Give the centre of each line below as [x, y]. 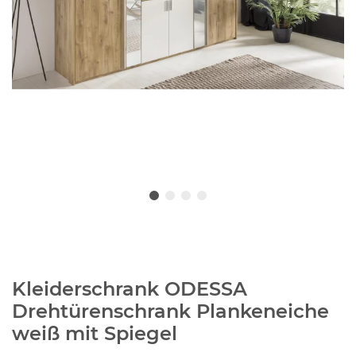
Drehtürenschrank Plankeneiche [170, 311]
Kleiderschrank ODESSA [130, 288]
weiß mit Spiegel [95, 333]
